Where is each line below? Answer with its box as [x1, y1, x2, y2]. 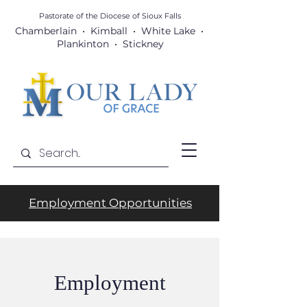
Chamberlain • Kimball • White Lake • [14, 25, 204, 37]
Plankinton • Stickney [54, 38, 164, 50]
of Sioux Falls [130, 11, 181, 21]
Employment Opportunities [29, 196, 192, 210]
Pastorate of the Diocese [38, 11, 130, 21]
